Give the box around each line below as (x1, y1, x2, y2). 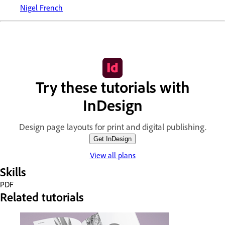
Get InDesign (93, 135, 132, 143)
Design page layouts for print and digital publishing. (19, 121, 206, 133)
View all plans (89, 150, 136, 160)
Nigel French (20, 2, 63, 13)
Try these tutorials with (35, 76, 190, 97)
